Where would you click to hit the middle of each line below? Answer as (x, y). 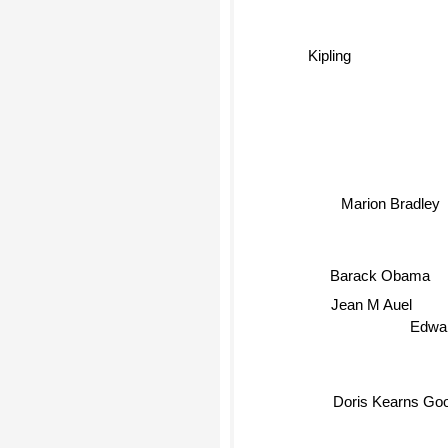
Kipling (329, 54)
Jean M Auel (372, 307)
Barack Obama (379, 275)
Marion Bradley (391, 207)
